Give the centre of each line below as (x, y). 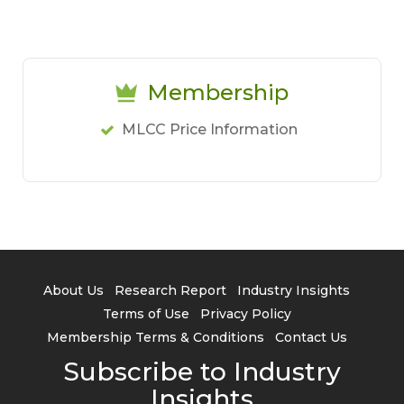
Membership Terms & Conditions (155, 337)
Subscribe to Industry (202, 372)
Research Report (170, 290)
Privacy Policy (245, 314)
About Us (73, 290)
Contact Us (311, 337)
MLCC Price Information (209, 129)
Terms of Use (146, 314)
